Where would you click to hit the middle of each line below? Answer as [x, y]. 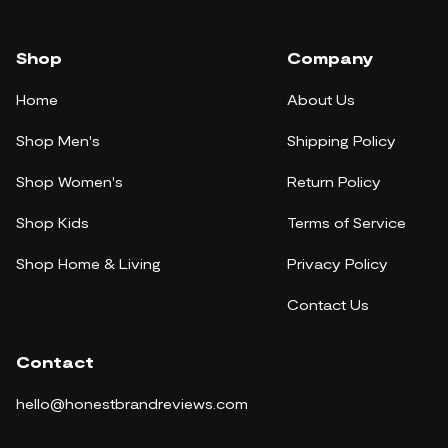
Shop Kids [52, 223]
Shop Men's [58, 141]
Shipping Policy [341, 141]
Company [330, 58]
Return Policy [334, 182]
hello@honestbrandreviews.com [132, 404]
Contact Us [328, 305]
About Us [321, 100]
